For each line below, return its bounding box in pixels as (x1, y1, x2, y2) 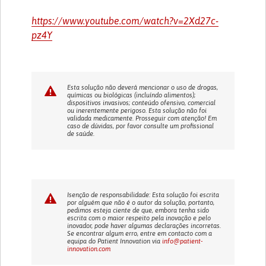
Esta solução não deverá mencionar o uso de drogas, (67, 83, 218, 91)
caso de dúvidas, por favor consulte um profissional (67, 122, 214, 129)
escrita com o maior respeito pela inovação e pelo (67, 214, 211, 221)
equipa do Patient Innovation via (67, 237, 163, 245)
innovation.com (67, 245, 111, 252)
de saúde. (67, 129, 95, 137)
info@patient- (162, 237, 204, 245)
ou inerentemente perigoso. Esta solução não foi (67, 106, 207, 114)
